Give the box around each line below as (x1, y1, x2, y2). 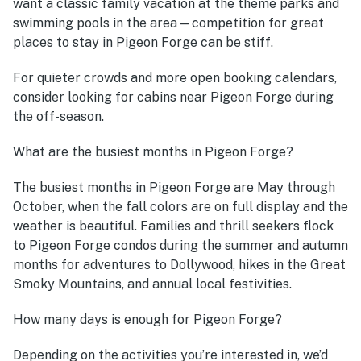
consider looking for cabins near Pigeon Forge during (13, 89, 334, 106)
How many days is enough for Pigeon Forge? (13, 312, 282, 328)
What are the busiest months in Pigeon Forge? (13, 144, 293, 160)
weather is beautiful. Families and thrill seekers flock (13, 218, 334, 234)
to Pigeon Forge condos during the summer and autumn (13, 238, 348, 254)
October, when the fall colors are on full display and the (13, 199, 348, 215)
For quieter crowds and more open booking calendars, (13, 70, 337, 86)
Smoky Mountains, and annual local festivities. (13, 276, 298, 293)
